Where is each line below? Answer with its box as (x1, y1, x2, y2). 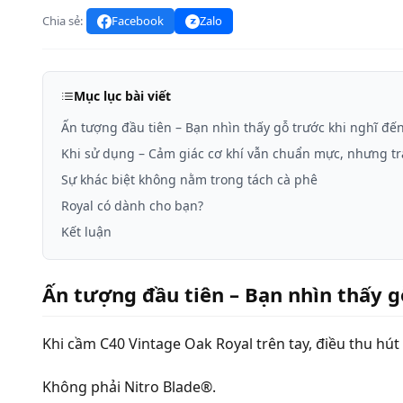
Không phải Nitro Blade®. (42, 377, 216, 398)
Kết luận (61, 223, 112, 240)
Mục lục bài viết (74, 87, 171, 104)
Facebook (112, 13, 164, 29)
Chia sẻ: (42, 13, 83, 29)
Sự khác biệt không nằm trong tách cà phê (61, 171, 318, 188)
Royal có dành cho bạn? (61, 197, 203, 214)
